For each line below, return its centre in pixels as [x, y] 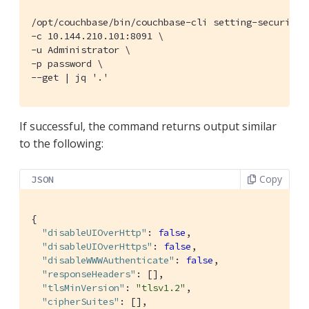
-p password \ [67, 63]
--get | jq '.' [70, 77]
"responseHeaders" [89, 273]
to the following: [61, 143]
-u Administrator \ [81, 49]
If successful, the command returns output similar [148, 126]
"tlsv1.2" [161, 287]
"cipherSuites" [81, 301]
